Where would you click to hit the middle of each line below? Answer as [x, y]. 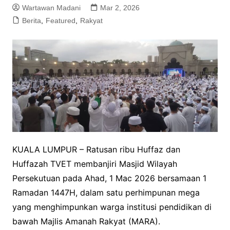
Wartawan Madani [51, 8]
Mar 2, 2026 [120, 8]
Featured [60, 21]
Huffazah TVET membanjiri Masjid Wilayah [94, 164]
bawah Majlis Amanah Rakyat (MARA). [86, 221]
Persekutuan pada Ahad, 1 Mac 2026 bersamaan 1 [109, 178]
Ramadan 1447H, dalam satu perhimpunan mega [106, 192]
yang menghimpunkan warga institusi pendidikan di [112, 207]
